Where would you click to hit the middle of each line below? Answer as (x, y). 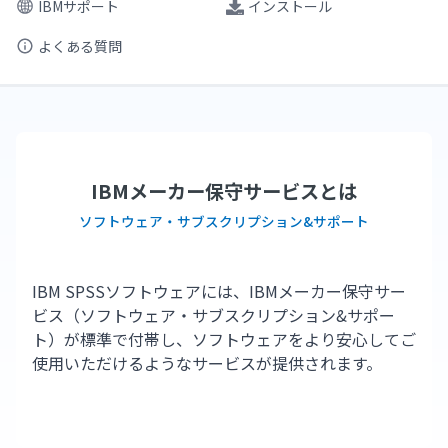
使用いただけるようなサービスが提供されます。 (207, 363)
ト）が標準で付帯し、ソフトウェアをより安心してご (224, 339)
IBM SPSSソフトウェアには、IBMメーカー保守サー (219, 291)
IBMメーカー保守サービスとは (224, 191)
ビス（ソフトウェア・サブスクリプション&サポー (213, 315)
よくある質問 (80, 46)
